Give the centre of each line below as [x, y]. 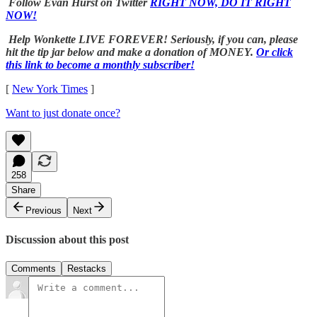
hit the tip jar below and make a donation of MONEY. [129, 52]
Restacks [87, 269]
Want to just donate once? [63, 113]
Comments [34, 269]
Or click [275, 52]
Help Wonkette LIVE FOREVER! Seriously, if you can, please [153, 40]
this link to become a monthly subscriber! [100, 65]
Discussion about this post [67, 239]
